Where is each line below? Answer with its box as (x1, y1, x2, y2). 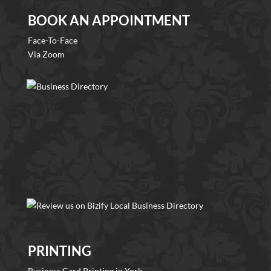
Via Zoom (28, 49, 65, 60)
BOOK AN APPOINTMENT (28, 12, 190, 29)
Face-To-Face (28, 35, 77, 46)
